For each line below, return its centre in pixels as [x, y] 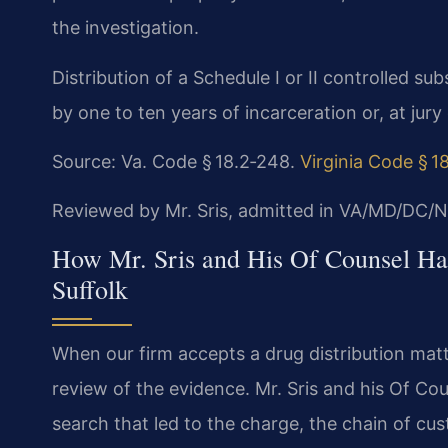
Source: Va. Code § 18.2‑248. [176, 161]
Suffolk [90, 288]
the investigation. [125, 28]
